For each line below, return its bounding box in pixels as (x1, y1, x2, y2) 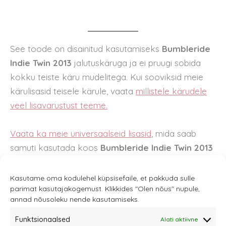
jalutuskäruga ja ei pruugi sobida (74, 58, 201, 69)
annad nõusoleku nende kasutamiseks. (10, 195, 139, 204)
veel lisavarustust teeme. (10, 100, 107, 111)
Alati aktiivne (160, 215, 198, 223)
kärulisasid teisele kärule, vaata (10, 86, 136, 97)
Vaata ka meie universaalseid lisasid (10, 128, 151, 139)
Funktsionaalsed (15, 215, 70, 224)
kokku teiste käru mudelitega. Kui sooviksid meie (10, 72, 203, 83)
